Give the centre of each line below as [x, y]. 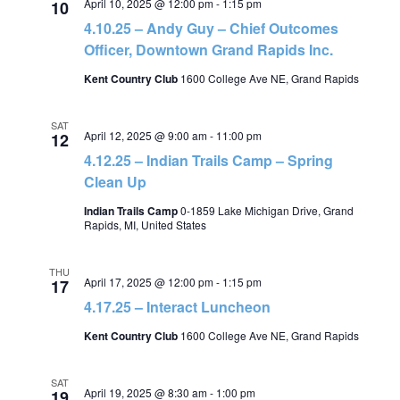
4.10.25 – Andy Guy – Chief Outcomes [211, 28]
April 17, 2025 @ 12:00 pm [148, 282]
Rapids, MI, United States [145, 225]
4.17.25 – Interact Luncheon [177, 307]
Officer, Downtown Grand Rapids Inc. [208, 50]
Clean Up [115, 182]
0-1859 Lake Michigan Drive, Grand [267, 210]
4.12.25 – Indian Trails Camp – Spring [208, 160]
